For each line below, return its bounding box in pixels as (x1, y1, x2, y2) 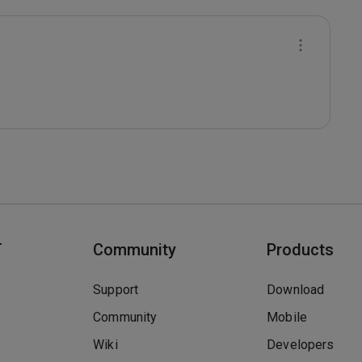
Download (267, 282, 325, 297)
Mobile (267, 309, 308, 325)
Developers (267, 337, 335, 352)
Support (93, 282, 139, 297)
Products (267, 240, 335, 259)
